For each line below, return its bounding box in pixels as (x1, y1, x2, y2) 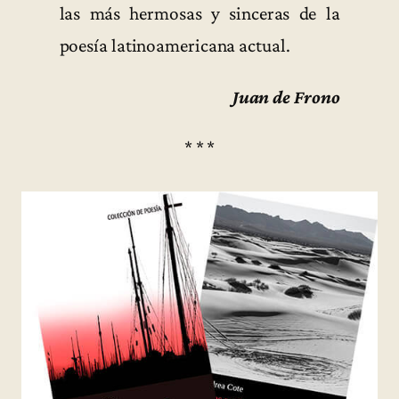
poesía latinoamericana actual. (59, 35, 290, 57)
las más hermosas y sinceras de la (59, 3, 340, 25)
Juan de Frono (232, 85, 340, 108)
